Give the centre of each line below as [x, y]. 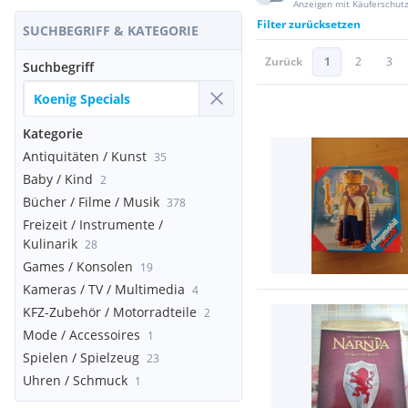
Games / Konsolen [78, 266]
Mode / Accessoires [82, 335]
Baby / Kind [58, 179]
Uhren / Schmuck [75, 380]
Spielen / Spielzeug [81, 357]
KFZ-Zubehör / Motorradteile [110, 312]
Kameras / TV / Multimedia [104, 289]
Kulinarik [50, 244]
